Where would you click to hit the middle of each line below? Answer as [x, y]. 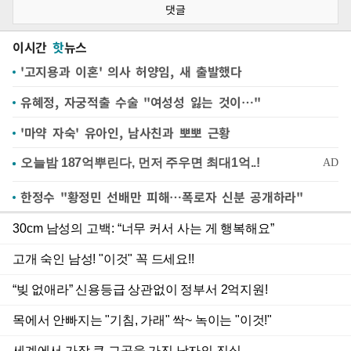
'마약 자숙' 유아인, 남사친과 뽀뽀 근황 [126, 132]
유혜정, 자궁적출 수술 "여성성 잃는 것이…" [141, 102]
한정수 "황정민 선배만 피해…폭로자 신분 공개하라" [162, 197]
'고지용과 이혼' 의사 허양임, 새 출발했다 [131, 71]
